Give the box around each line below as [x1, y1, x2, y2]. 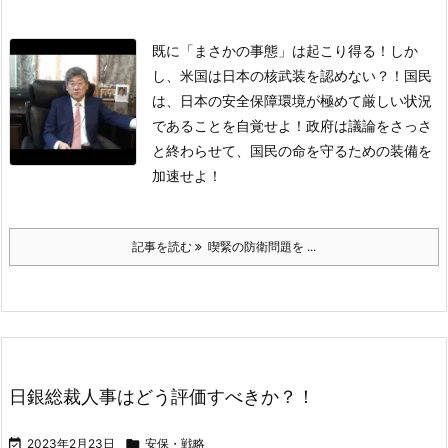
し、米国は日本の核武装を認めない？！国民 [152, 67, 432, 85]
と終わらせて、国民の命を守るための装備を [152, 142, 432, 160]
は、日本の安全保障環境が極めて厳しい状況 [152, 92, 432, 110]
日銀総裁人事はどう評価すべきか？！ [9, 386, 315, 408]
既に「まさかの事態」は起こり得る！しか [152, 42, 418, 60]
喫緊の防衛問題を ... [202, 239, 316, 255]
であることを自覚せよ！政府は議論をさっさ [152, 117, 432, 135]
